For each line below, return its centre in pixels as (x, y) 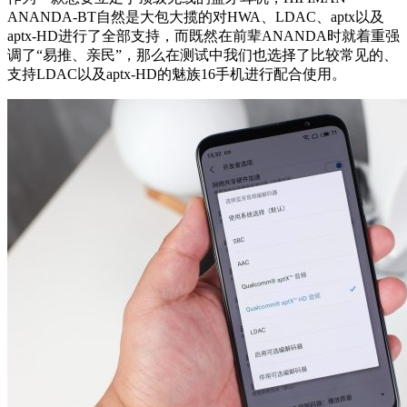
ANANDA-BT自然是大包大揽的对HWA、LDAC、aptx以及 (196, 17)
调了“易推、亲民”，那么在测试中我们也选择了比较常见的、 (203, 55)
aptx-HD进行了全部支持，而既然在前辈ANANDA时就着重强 (203, 36)
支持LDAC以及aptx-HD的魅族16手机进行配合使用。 (177, 74)
